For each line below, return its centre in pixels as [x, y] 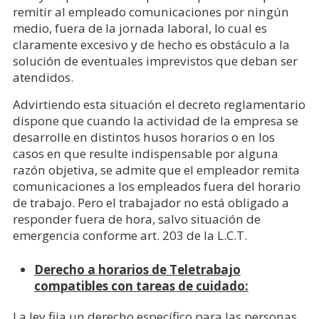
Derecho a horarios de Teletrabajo [137, 270]
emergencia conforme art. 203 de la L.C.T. [130, 235]
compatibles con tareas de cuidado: [141, 286]
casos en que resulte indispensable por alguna [145, 153]
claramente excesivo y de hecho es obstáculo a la [151, 45]
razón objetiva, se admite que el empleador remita [156, 170]
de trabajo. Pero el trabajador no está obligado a [151, 203]
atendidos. [43, 77]
